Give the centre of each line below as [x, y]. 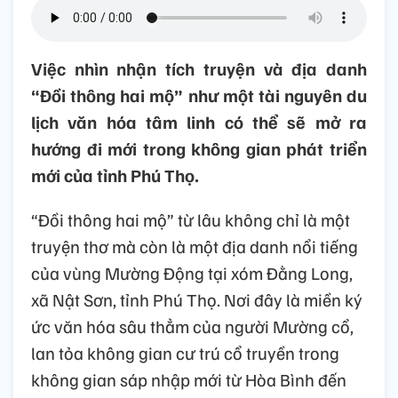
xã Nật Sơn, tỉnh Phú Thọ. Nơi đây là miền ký [197, 300]
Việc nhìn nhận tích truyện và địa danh [199, 69]
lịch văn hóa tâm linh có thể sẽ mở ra [199, 122]
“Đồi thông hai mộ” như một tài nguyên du [199, 96]
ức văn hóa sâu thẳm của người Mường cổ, [192, 326]
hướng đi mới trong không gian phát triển [199, 149]
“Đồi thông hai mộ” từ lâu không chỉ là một [191, 220]
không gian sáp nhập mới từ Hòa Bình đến [189, 380]
